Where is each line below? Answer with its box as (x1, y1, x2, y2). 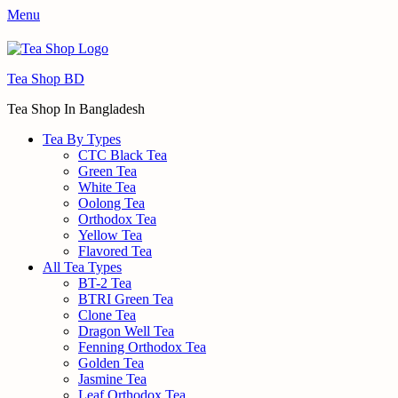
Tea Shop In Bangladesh (7, 101, 145, 116)
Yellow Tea (78, 227, 142, 243)
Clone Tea (78, 307, 136, 322)
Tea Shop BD (7, 71, 84, 86)
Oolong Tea (78, 195, 145, 211)
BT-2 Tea (78, 275, 131, 291)
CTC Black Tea (78, 147, 167, 163)
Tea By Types (43, 131, 121, 147)
